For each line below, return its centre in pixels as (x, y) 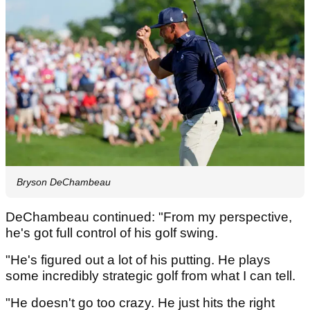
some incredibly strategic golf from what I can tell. (152, 276)
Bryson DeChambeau (64, 182)
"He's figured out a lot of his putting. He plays (138, 260)
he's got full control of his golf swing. (113, 233)
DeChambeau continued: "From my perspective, (149, 217)
